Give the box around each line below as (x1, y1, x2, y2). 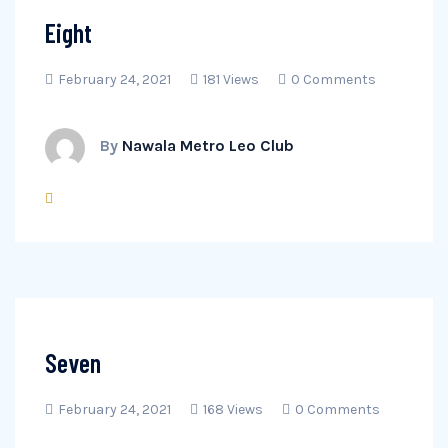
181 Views (203, 71, 259, 88)
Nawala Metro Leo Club (122, 136, 294, 155)
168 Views (203, 401, 263, 418)
